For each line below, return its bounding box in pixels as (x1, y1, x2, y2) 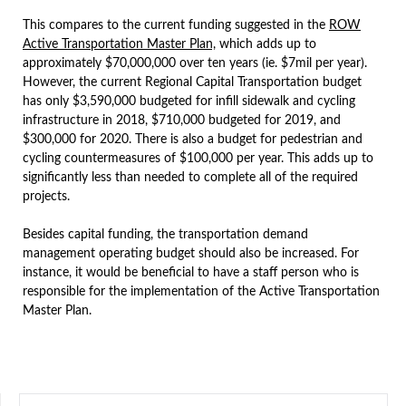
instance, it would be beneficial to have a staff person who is (23, 266, 359, 279)
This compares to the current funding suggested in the (23, 19, 329, 32)
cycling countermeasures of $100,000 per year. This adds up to (23, 152, 373, 165)
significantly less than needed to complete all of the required (23, 171, 358, 184)
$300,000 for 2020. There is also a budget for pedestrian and (23, 133, 362, 146)
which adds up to (216, 38, 316, 51)
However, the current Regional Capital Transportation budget (23, 76, 362, 89)
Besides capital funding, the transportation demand (23, 228, 308, 241)
